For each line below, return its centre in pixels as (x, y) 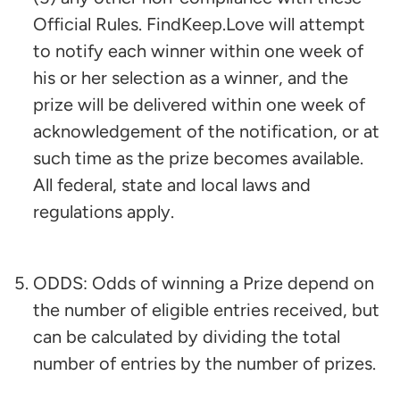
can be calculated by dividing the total (187, 336)
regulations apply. (104, 211)
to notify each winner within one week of (198, 50)
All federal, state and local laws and (172, 184)
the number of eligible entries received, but (206, 309)
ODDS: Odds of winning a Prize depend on (204, 283)
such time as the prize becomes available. (198, 158)
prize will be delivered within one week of (199, 104)
